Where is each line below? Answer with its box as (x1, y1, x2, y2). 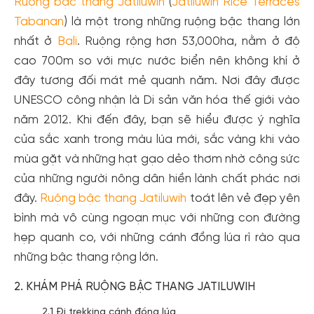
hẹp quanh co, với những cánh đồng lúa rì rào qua (14, 231, 300, 244)
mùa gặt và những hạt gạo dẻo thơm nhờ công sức (14, 153, 300, 165)
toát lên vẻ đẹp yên (186, 192, 301, 205)
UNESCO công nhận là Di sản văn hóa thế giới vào (14, 94, 300, 107)
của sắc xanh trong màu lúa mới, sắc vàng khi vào (14, 133, 300, 146)
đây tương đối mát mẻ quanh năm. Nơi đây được (14, 74, 300, 87)
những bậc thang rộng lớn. (14, 251, 158, 264)
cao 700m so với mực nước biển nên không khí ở (14, 55, 300, 67)
